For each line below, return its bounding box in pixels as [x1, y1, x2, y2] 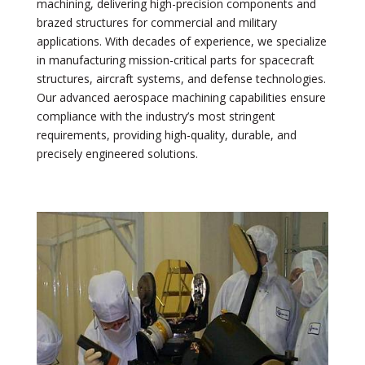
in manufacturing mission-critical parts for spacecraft [36, 52, 314, 68]
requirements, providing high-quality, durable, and [36, 127, 297, 143]
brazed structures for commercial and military [36, 15, 277, 30]
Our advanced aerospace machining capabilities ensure [36, 90, 326, 105]
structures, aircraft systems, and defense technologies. [36, 71, 326, 86]
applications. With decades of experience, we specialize [36, 33, 327, 49]
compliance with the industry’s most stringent [36, 108, 275, 124]
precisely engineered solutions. [36, 146, 198, 161]
